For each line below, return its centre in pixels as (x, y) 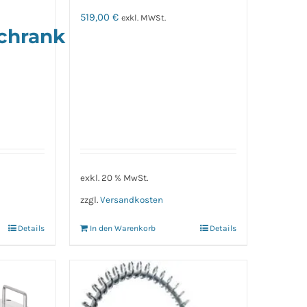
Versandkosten (131, 199)
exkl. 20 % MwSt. (114, 177)
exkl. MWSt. (143, 18)
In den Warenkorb (122, 228)
